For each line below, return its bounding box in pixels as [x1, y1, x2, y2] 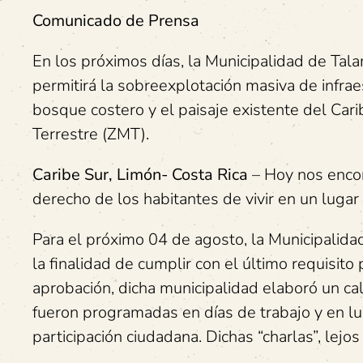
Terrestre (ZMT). [32, 123, 149, 145]
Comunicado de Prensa [32, 10, 199, 32]
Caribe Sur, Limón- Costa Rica [32, 164, 252, 186]
